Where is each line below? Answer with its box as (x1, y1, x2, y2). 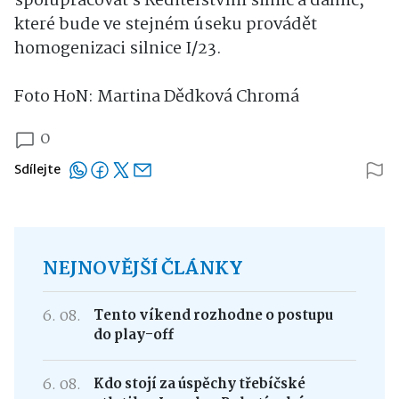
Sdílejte (14, 159, 61, 182)
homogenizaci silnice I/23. (14, 35, 222, 62)
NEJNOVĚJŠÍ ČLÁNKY (43, 253, 243, 284)
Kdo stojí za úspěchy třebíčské (93, 372, 305, 395)
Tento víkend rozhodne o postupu (93, 304, 333, 327)
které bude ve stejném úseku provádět (14, 11, 317, 38)
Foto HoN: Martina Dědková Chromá (14, 83, 299, 110)
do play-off (93, 323, 174, 346)
